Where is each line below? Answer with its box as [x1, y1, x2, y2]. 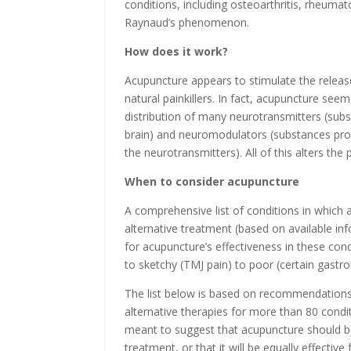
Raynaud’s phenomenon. [125, 15, 253, 30]
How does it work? [125, 44, 232, 59]
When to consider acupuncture [125, 174, 303, 189]
